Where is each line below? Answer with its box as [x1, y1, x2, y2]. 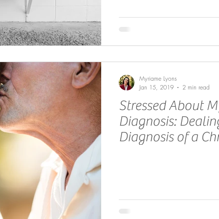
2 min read [182, 83, 210, 91]
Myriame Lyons [139, 74, 177, 83]
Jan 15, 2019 [139, 83, 174, 91]
